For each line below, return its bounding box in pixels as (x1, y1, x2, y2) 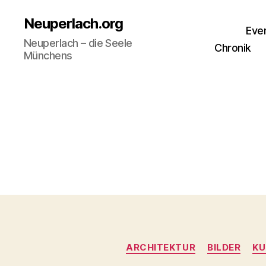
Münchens (24, 49, 72, 62)
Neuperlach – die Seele (24, 37, 132, 49)
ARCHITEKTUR (126, 242, 196, 253)
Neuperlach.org (24, 15, 123, 32)
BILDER (207, 242, 241, 253)
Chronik (214, 42, 251, 54)
